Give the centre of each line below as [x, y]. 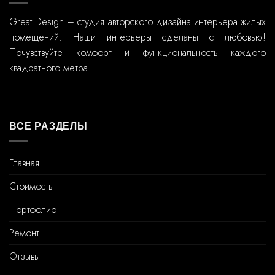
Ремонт [24, 233]
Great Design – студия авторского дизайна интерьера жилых [137, 21]
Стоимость [31, 187]
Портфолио [33, 210]
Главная [24, 163]
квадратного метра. [50, 68]
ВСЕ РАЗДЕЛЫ [48, 126]
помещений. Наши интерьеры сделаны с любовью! [137, 37]
